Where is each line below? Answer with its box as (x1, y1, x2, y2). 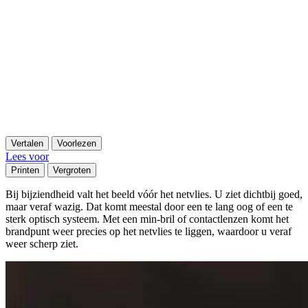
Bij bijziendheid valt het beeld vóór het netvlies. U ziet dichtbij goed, (5, 188, 302, 200)
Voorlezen (57, 137, 96, 148)
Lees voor (5, 150, 49, 162)
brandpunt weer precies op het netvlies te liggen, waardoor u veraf (5, 225, 291, 237)
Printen (11, 164, 39, 175)
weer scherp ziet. (5, 237, 78, 250)
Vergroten (53, 164, 91, 175)
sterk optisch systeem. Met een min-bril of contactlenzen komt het (5, 212, 289, 225)
